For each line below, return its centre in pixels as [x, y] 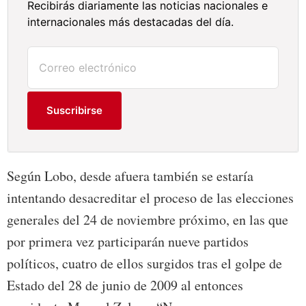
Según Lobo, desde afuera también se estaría [130, 176]
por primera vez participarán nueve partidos [128, 242]
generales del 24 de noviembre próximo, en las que [148, 220]
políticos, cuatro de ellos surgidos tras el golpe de [144, 264]
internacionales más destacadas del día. [131, 22]
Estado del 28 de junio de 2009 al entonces [125, 286]
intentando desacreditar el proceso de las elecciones [150, 198]
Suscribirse [75, 111]
